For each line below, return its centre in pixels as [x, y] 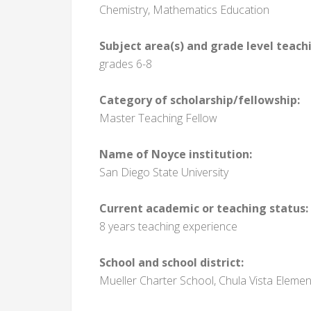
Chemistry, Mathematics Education [184, 10]
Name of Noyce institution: [176, 154]
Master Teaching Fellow [158, 118]
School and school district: [171, 262]
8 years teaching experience [168, 226]
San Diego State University [164, 172]
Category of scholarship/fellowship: [200, 100]
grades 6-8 [126, 64]
